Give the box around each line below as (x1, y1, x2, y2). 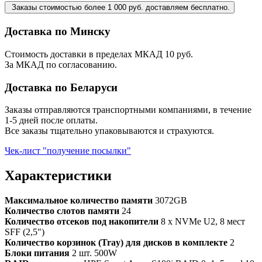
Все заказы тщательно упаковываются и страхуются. (5, 126, 214, 136)
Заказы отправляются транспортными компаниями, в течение (5, 105, 251, 115)
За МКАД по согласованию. (5, 59, 117, 70)
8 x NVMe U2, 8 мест (158, 216, 245, 227)
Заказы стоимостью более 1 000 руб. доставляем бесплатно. (12, 3, 230, 12)
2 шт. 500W (70, 248, 117, 258)
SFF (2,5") (5, 227, 44, 237)
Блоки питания (5, 248, 70, 258)
